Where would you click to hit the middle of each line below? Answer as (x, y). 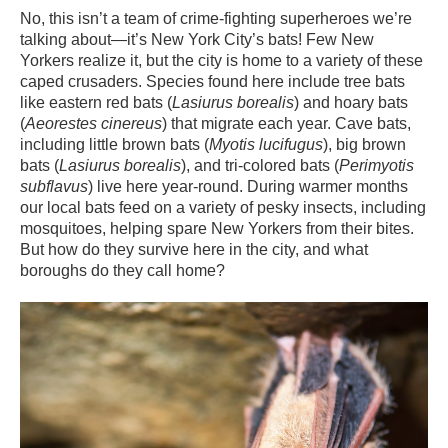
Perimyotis (376, 165)
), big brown (364, 144)
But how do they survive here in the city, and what (194, 249)
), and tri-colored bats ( (260, 165)
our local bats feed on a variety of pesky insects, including (223, 207)
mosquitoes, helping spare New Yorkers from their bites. (217, 228)
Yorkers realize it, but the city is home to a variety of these (221, 60)
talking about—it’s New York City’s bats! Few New (197, 39)
